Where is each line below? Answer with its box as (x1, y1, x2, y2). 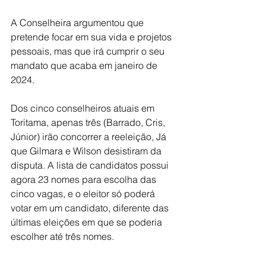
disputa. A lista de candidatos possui (11, 159, 171, 171)
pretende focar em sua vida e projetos (11, 30, 174, 43)
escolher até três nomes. (11, 230, 114, 242)
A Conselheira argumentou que (11, 16, 146, 28)
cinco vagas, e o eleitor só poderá (11, 187, 157, 199)
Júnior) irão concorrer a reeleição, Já (11, 130, 169, 142)
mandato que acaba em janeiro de (11, 59, 160, 71)
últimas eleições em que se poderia (11, 216, 164, 228)
